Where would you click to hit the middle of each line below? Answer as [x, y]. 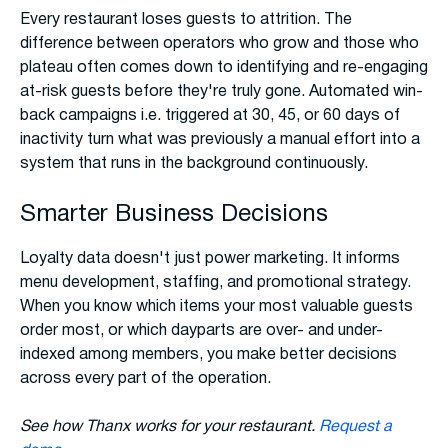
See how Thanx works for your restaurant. [169, 427]
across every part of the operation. [145, 379]
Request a [355, 427]
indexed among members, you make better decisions [208, 355]
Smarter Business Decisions [174, 215]
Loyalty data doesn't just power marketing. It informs [210, 259]
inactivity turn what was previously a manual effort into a [220, 140]
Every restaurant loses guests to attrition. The [186, 20]
